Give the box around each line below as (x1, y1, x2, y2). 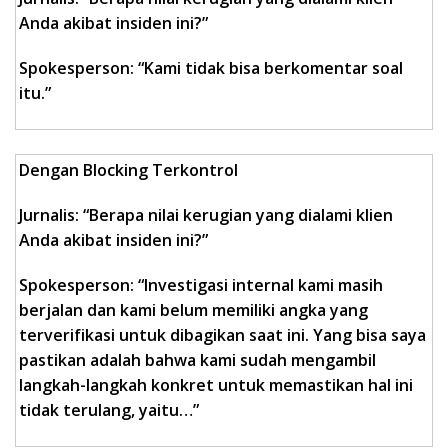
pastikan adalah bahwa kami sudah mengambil (19, 349, 376, 372)
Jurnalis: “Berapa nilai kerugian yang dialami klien (19, 204, 393, 227)
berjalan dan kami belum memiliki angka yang (19, 299, 368, 322)
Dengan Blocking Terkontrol (19, 159, 238, 182)
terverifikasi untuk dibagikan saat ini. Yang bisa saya (19, 324, 426, 347)
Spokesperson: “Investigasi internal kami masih (19, 274, 383, 297)
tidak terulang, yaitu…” (19, 399, 199, 422)
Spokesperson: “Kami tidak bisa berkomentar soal (19, 57, 403, 80)
